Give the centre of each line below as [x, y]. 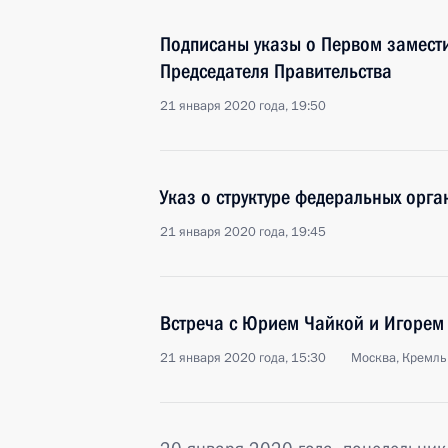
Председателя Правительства [276, 71]
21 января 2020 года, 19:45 [243, 232]
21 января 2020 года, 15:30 [243, 358]
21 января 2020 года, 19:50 [243, 106]
